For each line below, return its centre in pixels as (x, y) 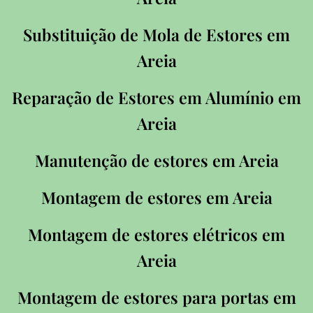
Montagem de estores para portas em (156, 298)
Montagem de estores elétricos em (156, 235)
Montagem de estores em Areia (156, 198)
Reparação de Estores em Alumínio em (156, 98)
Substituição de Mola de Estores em (156, 35)
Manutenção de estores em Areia (156, 161)
